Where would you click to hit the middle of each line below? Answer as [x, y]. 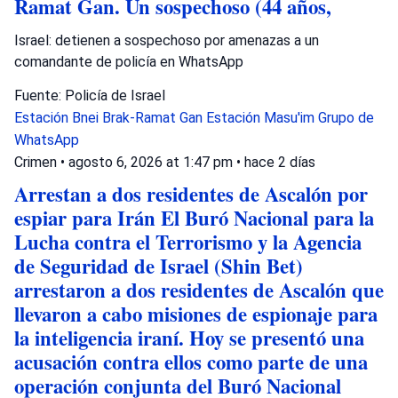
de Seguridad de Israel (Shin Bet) [159, 266]
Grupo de [346, 117]
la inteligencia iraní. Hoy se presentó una [189, 338]
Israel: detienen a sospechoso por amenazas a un [167, 40]
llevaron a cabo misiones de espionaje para [196, 314]
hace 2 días [280, 162]
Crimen [36, 162]
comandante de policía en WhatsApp [129, 61]
